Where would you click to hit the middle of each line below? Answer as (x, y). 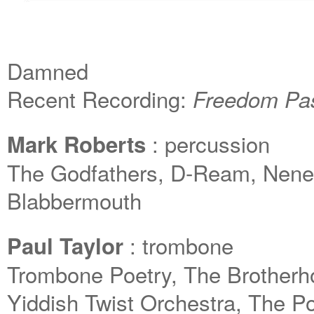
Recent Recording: (100, 98)
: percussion (208, 143)
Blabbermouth (74, 200)
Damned (48, 70)
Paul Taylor (65, 246)
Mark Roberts (76, 144)
